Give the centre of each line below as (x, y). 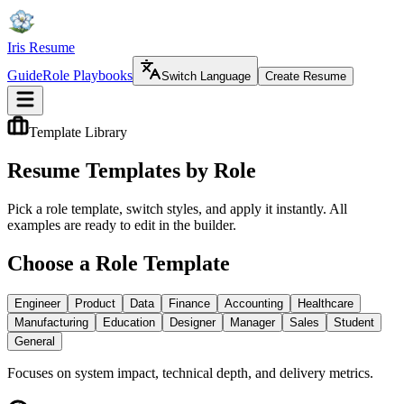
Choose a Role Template (119, 263)
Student (354, 322)
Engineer (37, 303)
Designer (193, 322)
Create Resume (306, 76)
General (35, 341)
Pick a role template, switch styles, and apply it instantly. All (177, 208)
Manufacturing (51, 322)
